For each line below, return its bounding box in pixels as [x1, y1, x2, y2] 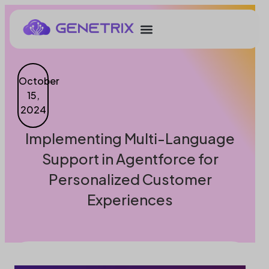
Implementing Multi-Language [25, 129, 235, 148]
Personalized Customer [48, 170, 212, 189]
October [18, 74, 59, 88]
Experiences [87, 190, 173, 209]
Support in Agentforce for [41, 150, 219, 168]
